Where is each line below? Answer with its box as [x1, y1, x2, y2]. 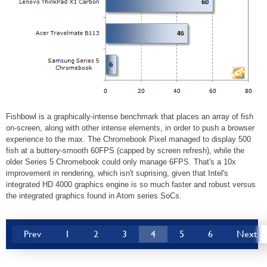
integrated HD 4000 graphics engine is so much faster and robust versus [6, 179, 256, 189]
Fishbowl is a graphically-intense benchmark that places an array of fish [6, 111, 253, 121]
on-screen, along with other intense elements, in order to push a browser [6, 123, 254, 132]
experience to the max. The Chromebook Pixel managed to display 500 [6, 134, 251, 144]
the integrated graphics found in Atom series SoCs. [6, 191, 182, 200]
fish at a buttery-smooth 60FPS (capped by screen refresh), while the [6, 145, 244, 155]
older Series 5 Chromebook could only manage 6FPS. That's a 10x [6, 157, 236, 166]
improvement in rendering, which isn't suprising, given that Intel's [6, 168, 228, 178]
